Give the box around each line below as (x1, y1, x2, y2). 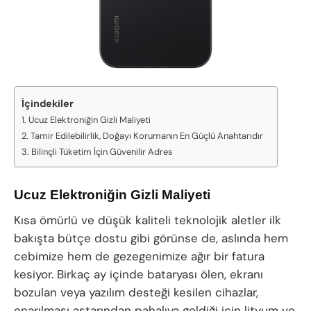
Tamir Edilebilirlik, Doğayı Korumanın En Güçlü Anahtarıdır (30, 130, 263, 142)
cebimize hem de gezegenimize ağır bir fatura (14, 249, 264, 264)
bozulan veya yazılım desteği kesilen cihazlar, (14, 285, 258, 301)
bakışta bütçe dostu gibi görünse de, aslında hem (14, 230, 288, 246)
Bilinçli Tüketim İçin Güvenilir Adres (31, 146, 173, 158)
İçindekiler (22, 97, 74, 110)
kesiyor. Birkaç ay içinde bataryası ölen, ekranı (14, 267, 263, 283)
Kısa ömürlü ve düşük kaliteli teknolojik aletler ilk (14, 212, 281, 228)
